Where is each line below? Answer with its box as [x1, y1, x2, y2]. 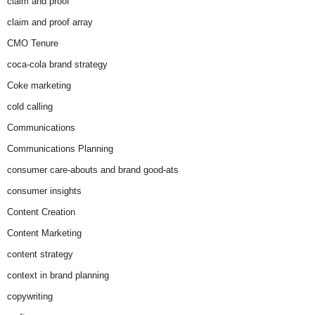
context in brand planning [7, 270, 109, 281]
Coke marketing [7, 80, 71, 91]
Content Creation [7, 207, 75, 218]
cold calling [7, 101, 53, 112]
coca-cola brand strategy [7, 59, 108, 70]
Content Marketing [7, 228, 82, 239]
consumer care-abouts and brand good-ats [7, 165, 179, 176]
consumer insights [7, 186, 82, 197]
